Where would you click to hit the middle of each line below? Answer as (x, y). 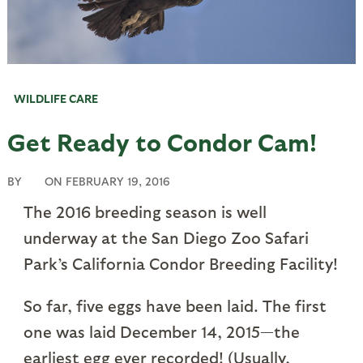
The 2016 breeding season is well (145, 212)
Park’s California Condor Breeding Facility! (180, 264)
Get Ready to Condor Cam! (162, 141)
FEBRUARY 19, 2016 (117, 181)
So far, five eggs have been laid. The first (175, 306)
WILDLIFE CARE (56, 99)
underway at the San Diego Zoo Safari (166, 238)
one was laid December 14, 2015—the (161, 332)
